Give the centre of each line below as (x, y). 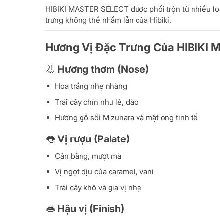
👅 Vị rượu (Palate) (87, 139)
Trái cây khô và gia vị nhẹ (98, 188)
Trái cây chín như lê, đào (97, 102)
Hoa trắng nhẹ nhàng (91, 86)
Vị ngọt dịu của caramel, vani (104, 172)
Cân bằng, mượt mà (88, 156)
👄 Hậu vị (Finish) (85, 209)
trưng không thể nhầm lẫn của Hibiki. (108, 20)
